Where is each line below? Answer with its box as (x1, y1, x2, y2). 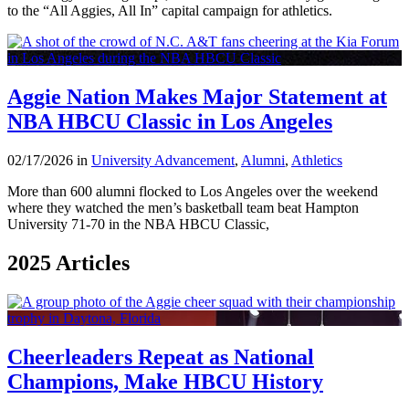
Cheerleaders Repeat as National (7, 344, 314, 369)
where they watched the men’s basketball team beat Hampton (7, 199, 359, 215)
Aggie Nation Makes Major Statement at (7, 85, 387, 110)
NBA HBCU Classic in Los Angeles (7, 110, 332, 134)
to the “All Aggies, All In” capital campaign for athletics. (7, 3, 332, 19)
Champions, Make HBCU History (7, 369, 323, 393)
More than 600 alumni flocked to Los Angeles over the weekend (7, 183, 378, 199)
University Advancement (91, 152, 235, 168)
